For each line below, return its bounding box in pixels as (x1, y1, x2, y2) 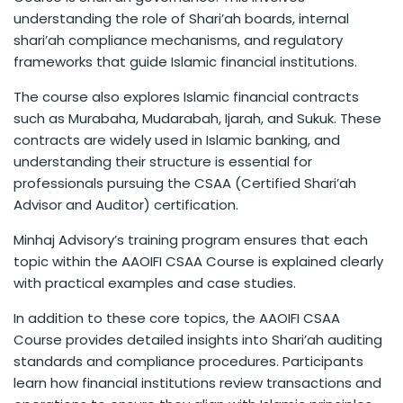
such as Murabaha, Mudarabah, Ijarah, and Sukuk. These (13, 109, 381, 129)
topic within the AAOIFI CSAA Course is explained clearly (13, 252, 383, 272)
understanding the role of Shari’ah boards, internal (13, 9, 349, 29)
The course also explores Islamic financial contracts (13, 87, 359, 107)
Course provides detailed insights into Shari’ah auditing (13, 330, 382, 350)
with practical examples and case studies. (13, 273, 296, 293)
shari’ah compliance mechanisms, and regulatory (13, 31, 343, 50)
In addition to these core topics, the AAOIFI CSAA (13, 309, 340, 328)
